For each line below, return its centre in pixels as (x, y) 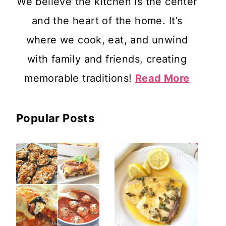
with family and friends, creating (107, 59)
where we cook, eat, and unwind (107, 40)
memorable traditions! (80, 78)
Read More (162, 78)
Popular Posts (55, 118)
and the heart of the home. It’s (107, 21)
